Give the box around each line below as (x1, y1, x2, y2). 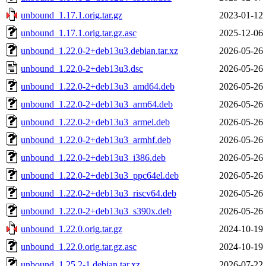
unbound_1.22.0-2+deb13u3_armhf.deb (21, 134, 171, 145)
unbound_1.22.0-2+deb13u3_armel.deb (21, 116, 170, 127)
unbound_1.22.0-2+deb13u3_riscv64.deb (21, 188, 176, 198)
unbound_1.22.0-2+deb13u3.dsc (21, 63, 143, 74)
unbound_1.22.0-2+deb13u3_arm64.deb (21, 99, 173, 109)
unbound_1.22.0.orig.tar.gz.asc (21, 241, 137, 252)
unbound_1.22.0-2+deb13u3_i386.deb (21, 152, 166, 163)
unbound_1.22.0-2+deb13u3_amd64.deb (21, 81, 175, 91)
